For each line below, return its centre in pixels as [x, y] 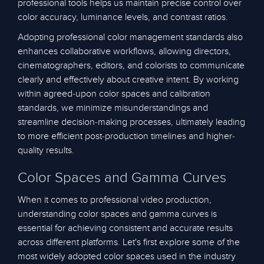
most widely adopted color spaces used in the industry [127, 256]
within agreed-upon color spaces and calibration [114, 94]
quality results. [46, 150]
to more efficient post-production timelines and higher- [126, 136]
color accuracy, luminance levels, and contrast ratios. [123, 17]
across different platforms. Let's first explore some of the [129, 242]
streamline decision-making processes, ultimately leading [131, 122]
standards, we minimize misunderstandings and [113, 108]
